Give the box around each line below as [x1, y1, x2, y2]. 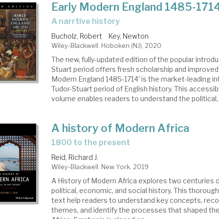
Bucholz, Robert [51, 32, 103, 40]
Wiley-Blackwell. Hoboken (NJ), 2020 [51, 42, 162, 49]
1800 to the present [56, 138, 131, 147]
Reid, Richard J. [51, 153, 99, 161]
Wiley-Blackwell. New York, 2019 [51, 163, 149, 171]
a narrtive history [57, 17, 120, 26]
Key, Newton [109, 32, 149, 40]
